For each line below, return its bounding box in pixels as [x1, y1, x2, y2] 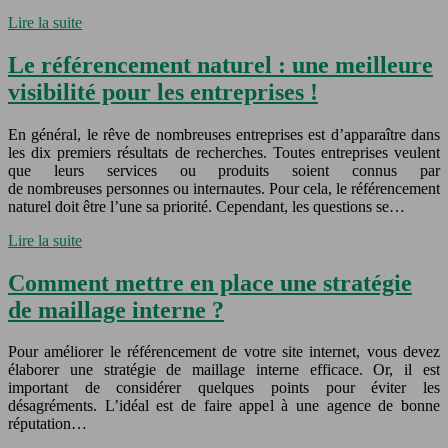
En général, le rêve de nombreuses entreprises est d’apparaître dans [8, 125, 440, 143]
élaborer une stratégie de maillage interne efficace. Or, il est [8, 361, 440, 379]
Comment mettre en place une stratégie [8, 269, 412, 296]
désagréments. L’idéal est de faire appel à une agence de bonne [8, 397, 440, 415]
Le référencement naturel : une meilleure [8, 51, 433, 78]
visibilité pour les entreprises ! [8, 78, 318, 105]
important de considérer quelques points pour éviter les [8, 379, 440, 397]
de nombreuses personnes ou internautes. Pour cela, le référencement [8, 179, 440, 197]
